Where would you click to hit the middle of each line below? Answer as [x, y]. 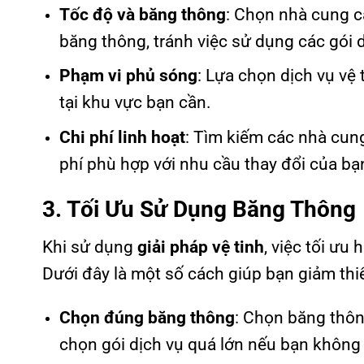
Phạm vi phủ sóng [128, 76]
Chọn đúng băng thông [147, 318]
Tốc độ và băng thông [142, 14]
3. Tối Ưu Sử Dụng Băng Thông [199, 209]
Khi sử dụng [90, 247]
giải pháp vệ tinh [201, 247]
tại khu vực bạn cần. [135, 103]
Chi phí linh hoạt [122, 137]
